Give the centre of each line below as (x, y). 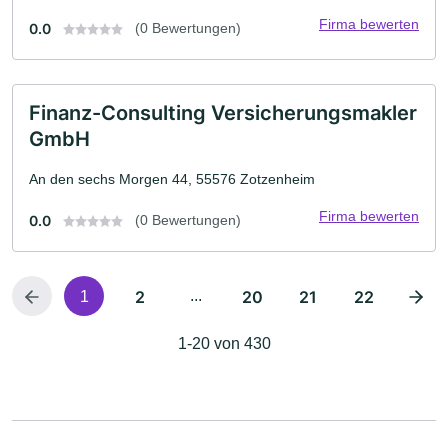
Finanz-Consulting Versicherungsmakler (223, 112)
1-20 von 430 (224, 343)
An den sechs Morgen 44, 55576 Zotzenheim (172, 178)
